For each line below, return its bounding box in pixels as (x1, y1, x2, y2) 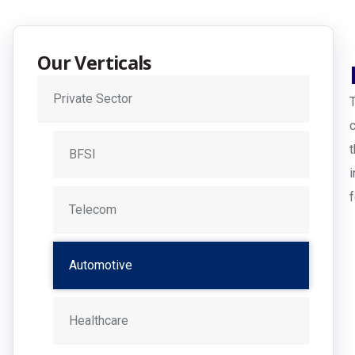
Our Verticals (37, 50, 152, 75)
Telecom (69, 202, 116, 217)
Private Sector (53, 91, 132, 106)
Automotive (69, 258, 132, 273)
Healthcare (69, 313, 128, 328)
